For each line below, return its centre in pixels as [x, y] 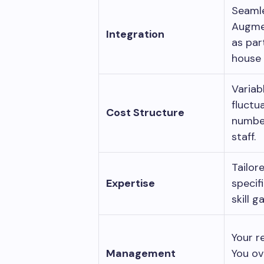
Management [141, 253]
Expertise [131, 183]
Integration [135, 34]
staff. [247, 136]
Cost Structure [145, 112]
